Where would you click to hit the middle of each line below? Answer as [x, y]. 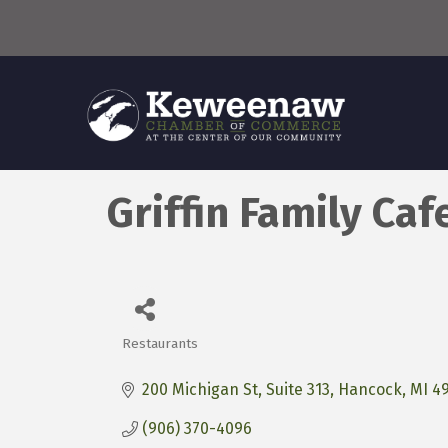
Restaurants [160, 344]
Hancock [370, 390]
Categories [172, 358]
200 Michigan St [200, 390]
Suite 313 [298, 390]
